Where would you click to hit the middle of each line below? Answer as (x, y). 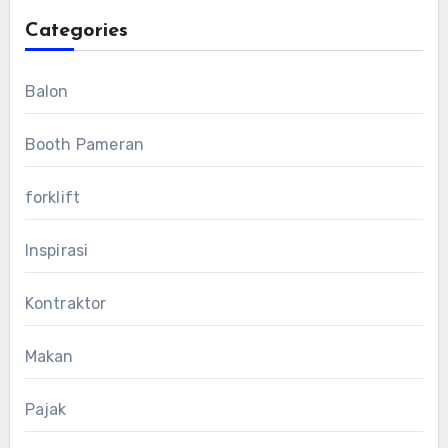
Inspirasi (56, 250)
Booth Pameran (84, 144)
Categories (76, 30)
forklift (52, 197)
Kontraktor (65, 303)
